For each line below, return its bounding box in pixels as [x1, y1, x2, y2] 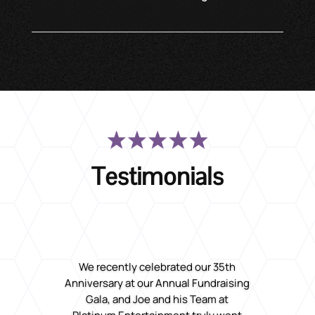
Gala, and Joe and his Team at [86, 292, 229, 307]
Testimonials [91, 160, 224, 193]
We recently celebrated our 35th [79, 259, 236, 275]
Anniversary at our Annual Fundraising [65, 276, 250, 291]
